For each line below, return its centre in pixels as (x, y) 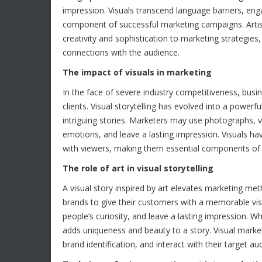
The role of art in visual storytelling (138, 168)
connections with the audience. (121, 52)
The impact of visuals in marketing (137, 72)
